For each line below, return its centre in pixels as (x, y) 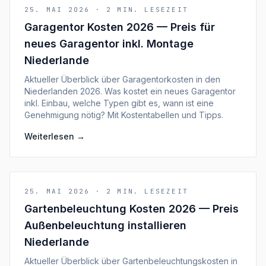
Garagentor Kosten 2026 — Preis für (120, 27)
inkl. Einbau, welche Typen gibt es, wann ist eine (119, 103)
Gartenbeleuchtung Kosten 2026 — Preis (132, 209)
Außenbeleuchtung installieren (105, 225)
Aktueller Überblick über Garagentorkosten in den (122, 79)
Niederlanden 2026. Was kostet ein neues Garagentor (130, 91)
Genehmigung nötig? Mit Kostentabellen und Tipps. (124, 115)
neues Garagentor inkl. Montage (109, 44)
